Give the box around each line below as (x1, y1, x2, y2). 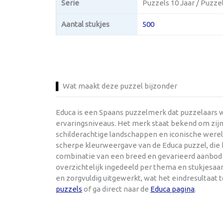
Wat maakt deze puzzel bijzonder (63, 81, 177, 90)
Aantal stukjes (61, 20, 110, 28)
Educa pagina (150, 184, 195, 193)
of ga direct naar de (82, 184, 150, 193)
